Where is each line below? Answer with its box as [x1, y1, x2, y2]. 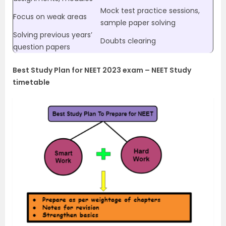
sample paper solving [100, 18, 176, 28]
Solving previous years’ [13, 30, 92, 40]
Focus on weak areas [13, 12, 87, 22]
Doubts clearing [100, 36, 156, 46]
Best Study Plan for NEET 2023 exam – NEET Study [13, 65, 191, 76]
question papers [13, 42, 70, 52]
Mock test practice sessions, [100, 6, 200, 16]
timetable [13, 77, 50, 88]
